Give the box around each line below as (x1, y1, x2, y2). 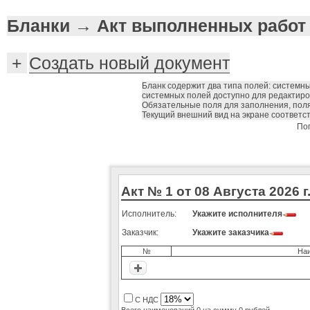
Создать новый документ (29, 53, 230, 73)
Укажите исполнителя (192, 208, 282, 219)
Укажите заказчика (192, 227, 269, 237)
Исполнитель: (122, 208, 176, 219)
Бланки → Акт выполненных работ (7, 15, 306, 35)
